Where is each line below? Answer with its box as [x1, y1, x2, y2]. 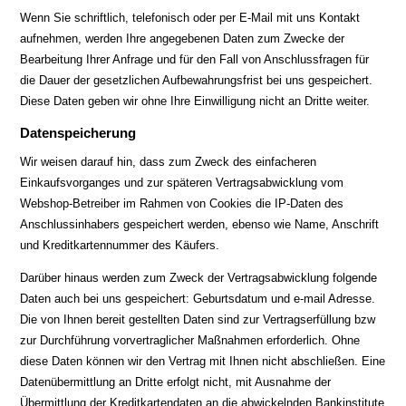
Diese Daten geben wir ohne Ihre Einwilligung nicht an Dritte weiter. [20, 94, 371, 108]
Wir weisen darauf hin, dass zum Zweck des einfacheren [20, 155, 317, 169]
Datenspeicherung [20, 125, 137, 140]
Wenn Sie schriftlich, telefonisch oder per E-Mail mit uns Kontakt [20, 11, 361, 24]
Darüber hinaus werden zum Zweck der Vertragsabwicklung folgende [20, 271, 378, 285]
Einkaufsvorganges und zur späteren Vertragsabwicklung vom [20, 176, 344, 189]
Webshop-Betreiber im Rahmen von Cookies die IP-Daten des [20, 197, 344, 210]
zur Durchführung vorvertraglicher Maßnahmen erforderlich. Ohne [20, 333, 361, 347]
